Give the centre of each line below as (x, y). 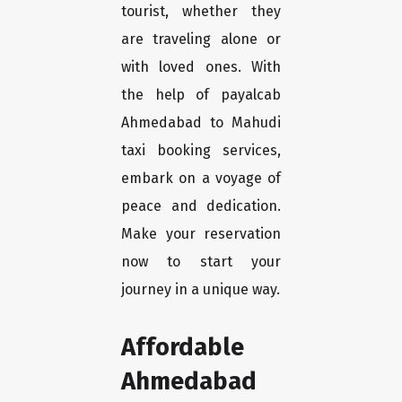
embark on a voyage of (201, 179)
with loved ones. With (201, 67)
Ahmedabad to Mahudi (201, 123)
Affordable (183, 347)
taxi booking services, (201, 151)
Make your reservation (201, 234)
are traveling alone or (201, 39)
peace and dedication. (201, 206)
